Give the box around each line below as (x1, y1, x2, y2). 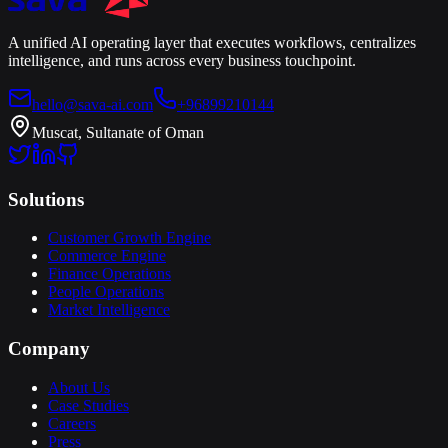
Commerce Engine (48, 247, 166, 265)
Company (8, 337, 90, 359)
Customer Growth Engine (48, 229, 211, 247)
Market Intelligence (48, 301, 170, 319)
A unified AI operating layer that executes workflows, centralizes (8, 33, 416, 51)
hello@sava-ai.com (32, 95, 153, 113)
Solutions (8, 188, 84, 210)
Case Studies (48, 396, 129, 414)
